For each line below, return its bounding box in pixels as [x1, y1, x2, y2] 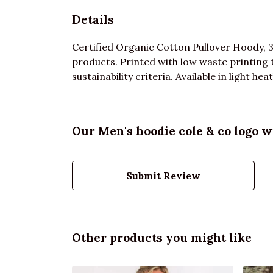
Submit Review [126, 169, 200, 182]
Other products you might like [72, 230, 252, 245]
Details [72, 12, 114, 27]
